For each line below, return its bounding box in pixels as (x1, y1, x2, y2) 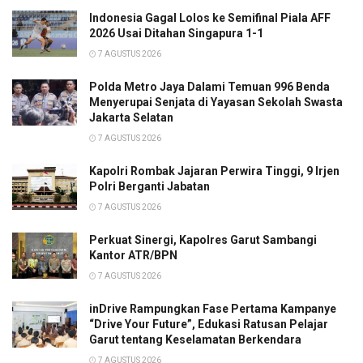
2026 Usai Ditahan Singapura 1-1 (89, 26, 263, 40)
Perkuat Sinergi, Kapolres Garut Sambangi (89, 233, 317, 246)
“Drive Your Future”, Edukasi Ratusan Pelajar (89, 317, 328, 331)
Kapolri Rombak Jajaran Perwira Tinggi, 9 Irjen (89, 164, 340, 177)
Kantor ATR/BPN (89, 248, 177, 262)
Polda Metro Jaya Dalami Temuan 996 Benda (89, 79, 330, 93)
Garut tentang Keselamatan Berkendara (89, 332, 301, 346)
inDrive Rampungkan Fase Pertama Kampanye (89, 301, 336, 315)
